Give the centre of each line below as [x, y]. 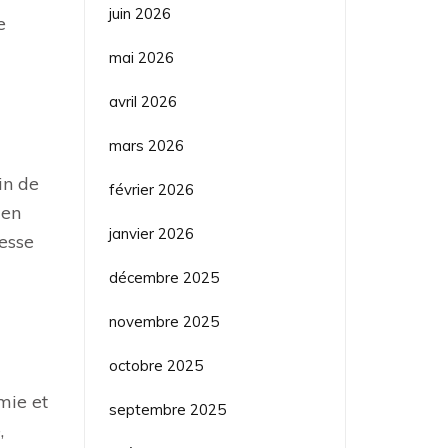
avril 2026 [142, 101]
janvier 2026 [151, 233]
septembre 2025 [167, 409]
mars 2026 [146, 145]
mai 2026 [141, 57]
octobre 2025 [155, 365]
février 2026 [151, 189]
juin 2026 [139, 13]
